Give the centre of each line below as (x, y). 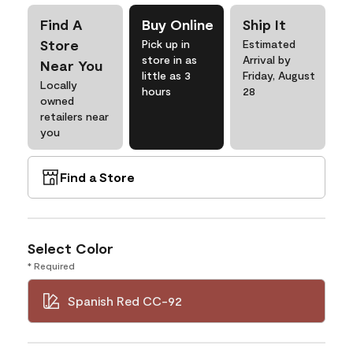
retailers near (74, 116)
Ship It (265, 24)
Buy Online (177, 24)
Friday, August (279, 75)
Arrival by (267, 59)
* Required (51, 266)
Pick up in (165, 44)
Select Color (71, 248)
